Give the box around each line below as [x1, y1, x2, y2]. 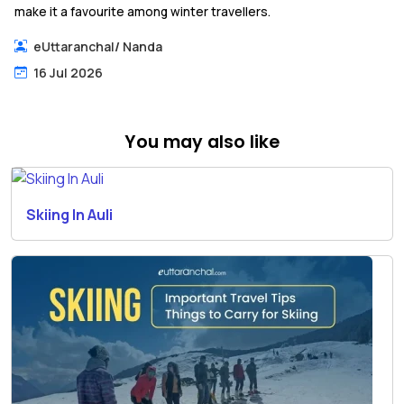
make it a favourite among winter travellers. [14, 3, 271, 20]
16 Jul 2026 [33, 63, 103, 81]
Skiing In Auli [26, 204, 113, 225]
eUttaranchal [33, 37, 115, 55]
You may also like [124, 129, 280, 154]
